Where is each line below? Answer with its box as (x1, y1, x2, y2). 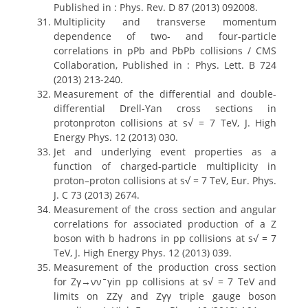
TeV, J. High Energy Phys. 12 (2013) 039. (53, 246, 232, 259)
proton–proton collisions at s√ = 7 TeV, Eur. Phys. (53, 174, 277, 187)
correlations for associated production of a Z (53, 217, 277, 230)
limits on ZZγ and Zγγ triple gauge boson (53, 289, 277, 302)
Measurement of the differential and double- (53, 87, 277, 100)
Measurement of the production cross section (53, 261, 277, 274)
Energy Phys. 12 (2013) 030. (53, 131, 178, 144)
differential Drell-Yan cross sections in (53, 102, 277, 115)
